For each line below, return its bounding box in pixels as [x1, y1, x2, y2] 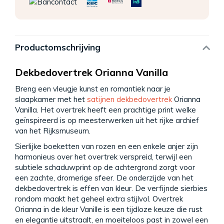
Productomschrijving [15, 42, 100, 53]
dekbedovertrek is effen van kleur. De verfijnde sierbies [15, 183, 207, 193]
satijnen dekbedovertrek [87, 94, 172, 104]
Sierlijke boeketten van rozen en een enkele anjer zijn [15, 141, 198, 151]
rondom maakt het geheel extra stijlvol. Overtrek [15, 194, 183, 204]
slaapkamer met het [15, 94, 87, 104]
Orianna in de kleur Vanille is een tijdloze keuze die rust [15, 204, 202, 214]
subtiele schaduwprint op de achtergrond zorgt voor [15, 162, 195, 172]
